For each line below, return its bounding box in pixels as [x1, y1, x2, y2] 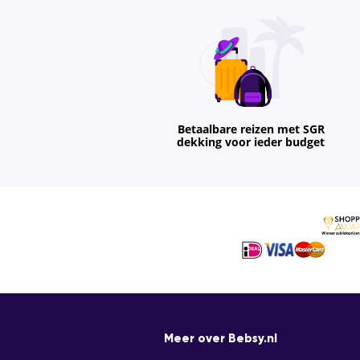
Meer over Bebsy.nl [164, 333, 277, 346]
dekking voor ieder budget [177, 135, 325, 150]
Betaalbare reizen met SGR [177, 122, 325, 137]
